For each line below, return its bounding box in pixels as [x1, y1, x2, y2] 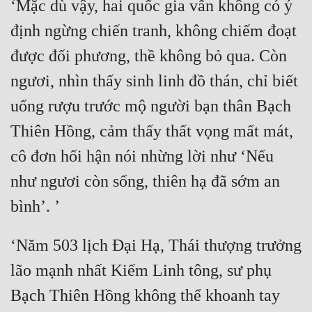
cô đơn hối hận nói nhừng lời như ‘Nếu [10, 147, 274, 166]
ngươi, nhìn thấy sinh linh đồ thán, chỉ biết [10, 72, 298, 91]
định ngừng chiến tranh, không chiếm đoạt [10, 22, 297, 40]
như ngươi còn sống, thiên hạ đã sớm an [10, 172, 280, 191]
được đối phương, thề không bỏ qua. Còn [10, 47, 287, 65]
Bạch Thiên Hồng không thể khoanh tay [10, 286, 280, 305]
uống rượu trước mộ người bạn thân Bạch [10, 97, 291, 116]
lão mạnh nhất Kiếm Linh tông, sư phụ [10, 261, 272, 280]
